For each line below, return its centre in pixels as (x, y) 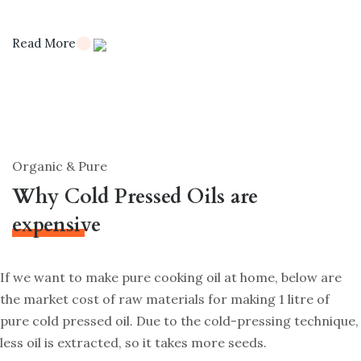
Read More (46, 43)
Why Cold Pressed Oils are (135, 196)
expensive (56, 224)
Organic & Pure (60, 166)
